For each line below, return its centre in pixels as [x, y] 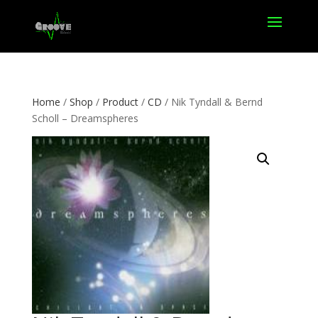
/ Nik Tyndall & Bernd [212, 102]
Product [120, 102]
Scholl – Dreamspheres [85, 118]
